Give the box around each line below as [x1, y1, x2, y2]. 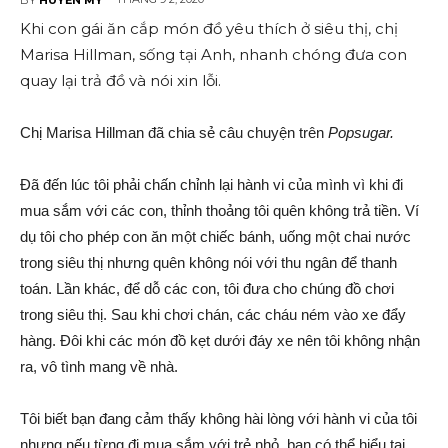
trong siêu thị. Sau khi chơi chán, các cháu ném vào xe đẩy [20, 306, 406, 324]
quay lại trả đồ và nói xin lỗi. [20, 71, 221, 91]
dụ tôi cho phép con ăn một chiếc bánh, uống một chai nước [20, 228, 411, 246]
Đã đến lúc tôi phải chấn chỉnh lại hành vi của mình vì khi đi [20, 176, 403, 194]
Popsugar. [324, 124, 394, 142]
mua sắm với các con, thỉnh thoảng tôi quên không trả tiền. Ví [20, 202, 419, 220]
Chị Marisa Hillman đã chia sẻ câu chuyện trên [20, 124, 324, 142]
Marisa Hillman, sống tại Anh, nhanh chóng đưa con [20, 45, 407, 65]
